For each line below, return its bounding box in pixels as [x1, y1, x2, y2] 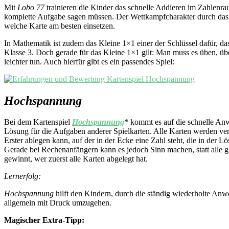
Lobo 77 [17, 3, 44, 12]
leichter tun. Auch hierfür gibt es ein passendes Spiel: [4, 57, 174, 66]
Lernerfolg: [4, 172, 43, 181]
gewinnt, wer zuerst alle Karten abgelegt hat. [4, 154, 148, 164]
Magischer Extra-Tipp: [4, 216, 86, 225]
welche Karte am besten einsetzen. [4, 21, 115, 30]
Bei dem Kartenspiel [4, 118, 72, 127]
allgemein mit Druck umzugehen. [4, 198, 111, 208]
